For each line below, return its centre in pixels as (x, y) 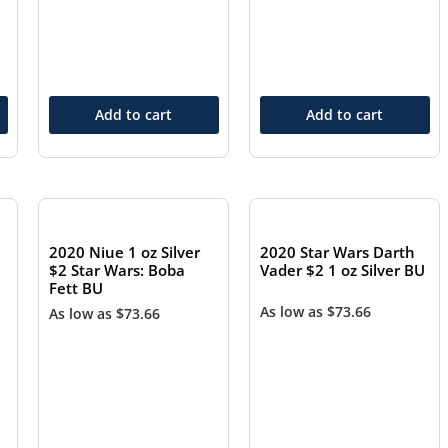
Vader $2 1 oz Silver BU (343, 270)
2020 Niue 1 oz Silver (125, 252)
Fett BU (76, 288)
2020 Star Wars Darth (338, 252)
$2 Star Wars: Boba (117, 270)
